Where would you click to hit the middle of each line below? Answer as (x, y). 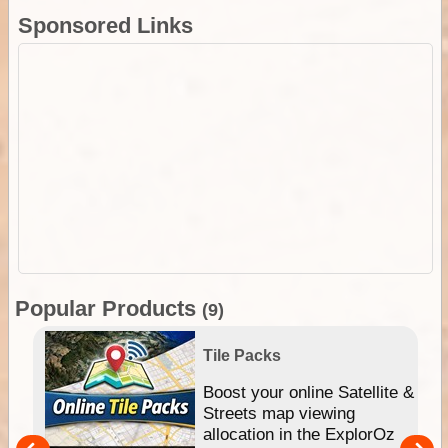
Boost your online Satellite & (309, 392)
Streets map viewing (279, 413)
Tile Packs (242, 355)
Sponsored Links (105, 25)
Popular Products (108, 308)
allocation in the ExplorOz (299, 434)
